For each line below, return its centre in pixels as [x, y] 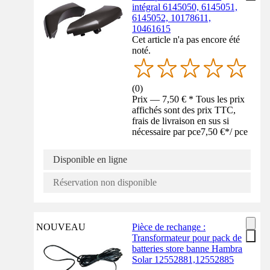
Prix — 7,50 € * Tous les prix [189, 99]
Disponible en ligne [90, 159]
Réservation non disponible [105, 182]
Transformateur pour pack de [187, 237]
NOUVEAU [61, 227]
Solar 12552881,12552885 [183, 259]
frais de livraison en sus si [181, 121]
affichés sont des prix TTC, [184, 110]
